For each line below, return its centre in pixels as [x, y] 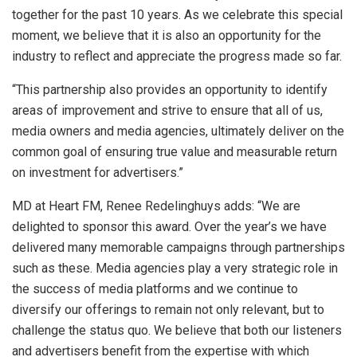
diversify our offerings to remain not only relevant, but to [168, 310]
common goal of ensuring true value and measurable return [175, 152]
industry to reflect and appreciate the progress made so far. [177, 56]
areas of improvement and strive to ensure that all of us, [167, 110]
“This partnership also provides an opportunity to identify [170, 90]
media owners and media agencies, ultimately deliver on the [178, 131]
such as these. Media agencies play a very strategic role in [175, 268]
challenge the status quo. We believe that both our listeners [177, 330]
